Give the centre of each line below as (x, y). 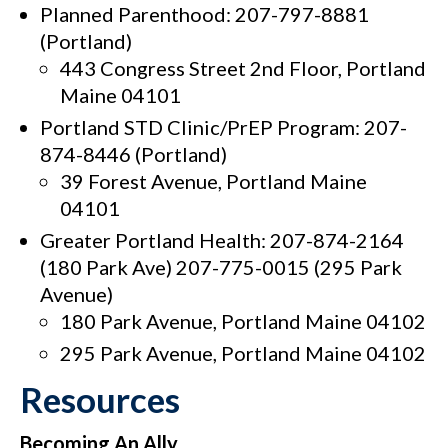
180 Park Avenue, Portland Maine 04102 (243, 321)
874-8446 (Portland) (133, 154)
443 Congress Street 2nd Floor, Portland (243, 68)
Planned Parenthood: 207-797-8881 (204, 14)
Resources (100, 399)
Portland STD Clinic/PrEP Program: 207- (223, 127)
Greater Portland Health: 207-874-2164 (222, 240)
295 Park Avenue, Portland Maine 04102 (243, 353)
